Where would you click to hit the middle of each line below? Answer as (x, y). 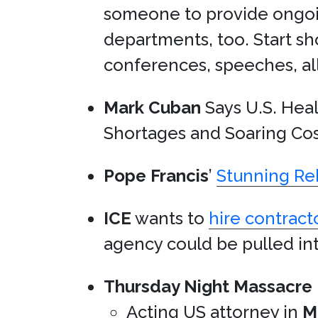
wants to (170, 218)
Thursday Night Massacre (208, 286)
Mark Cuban (152, 108)
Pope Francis (156, 176)
